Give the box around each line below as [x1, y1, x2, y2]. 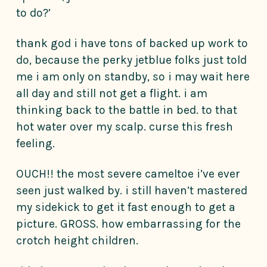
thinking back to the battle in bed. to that [16, 103, 237, 117]
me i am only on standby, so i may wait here [16, 70, 250, 84]
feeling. [16, 136, 55, 151]
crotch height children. [16, 234, 138, 248]
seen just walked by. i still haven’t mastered [16, 184, 247, 198]
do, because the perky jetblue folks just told [16, 53, 247, 67]
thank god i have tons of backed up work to [16, 36, 248, 51]
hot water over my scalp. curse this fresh [16, 120, 233, 134]
